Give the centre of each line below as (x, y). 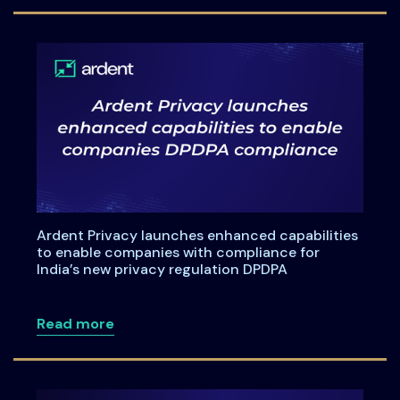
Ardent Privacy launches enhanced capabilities (197, 235)
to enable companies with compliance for (178, 252)
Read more (75, 323)
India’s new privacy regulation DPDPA (162, 269)
